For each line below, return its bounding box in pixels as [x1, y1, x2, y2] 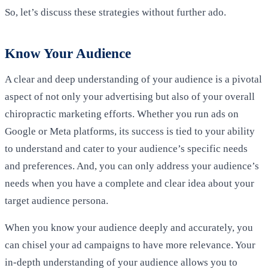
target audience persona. [5, 195, 108, 207]
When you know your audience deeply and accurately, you [5, 221, 253, 233]
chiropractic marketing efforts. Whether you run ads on [5, 108, 239, 120]
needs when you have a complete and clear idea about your [5, 178, 254, 190]
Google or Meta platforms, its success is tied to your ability [5, 126, 255, 138]
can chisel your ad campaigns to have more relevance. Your [5, 239, 255, 251]
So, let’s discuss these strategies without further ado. [5, 7, 226, 19]
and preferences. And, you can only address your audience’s [5, 160, 259, 172]
